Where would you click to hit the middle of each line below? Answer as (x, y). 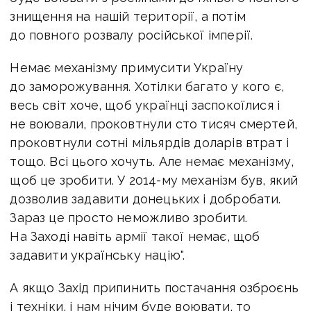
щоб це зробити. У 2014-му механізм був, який (154, 180)
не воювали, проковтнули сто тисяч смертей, (153, 124)
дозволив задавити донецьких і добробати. (145, 199)
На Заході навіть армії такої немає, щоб (135, 236)
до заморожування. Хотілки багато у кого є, (147, 86)
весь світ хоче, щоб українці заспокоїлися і (145, 105)
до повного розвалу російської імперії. (132, 35)
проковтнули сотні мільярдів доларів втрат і (150, 142)
